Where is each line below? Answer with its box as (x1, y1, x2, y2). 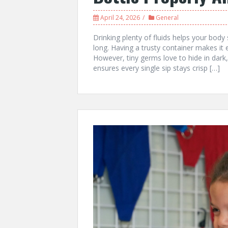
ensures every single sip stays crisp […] (93, 63, 220, 73)
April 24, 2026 (100, 13, 140, 22)
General (156, 13, 179, 22)
